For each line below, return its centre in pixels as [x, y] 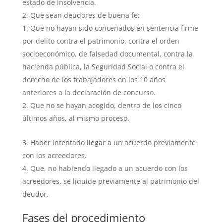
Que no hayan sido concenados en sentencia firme [114, 28]
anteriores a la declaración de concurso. [89, 92]
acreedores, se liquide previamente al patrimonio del [111, 181]
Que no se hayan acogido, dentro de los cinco [106, 105]
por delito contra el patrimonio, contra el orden [101, 41]
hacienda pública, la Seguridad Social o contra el [103, 66]
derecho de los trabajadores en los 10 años [94, 79]
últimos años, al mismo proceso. [76, 118]
